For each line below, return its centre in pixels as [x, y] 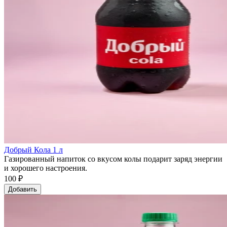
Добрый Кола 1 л [33, 149]
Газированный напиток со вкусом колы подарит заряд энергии [113, 159]
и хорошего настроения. [46, 168]
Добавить [23, 189]
